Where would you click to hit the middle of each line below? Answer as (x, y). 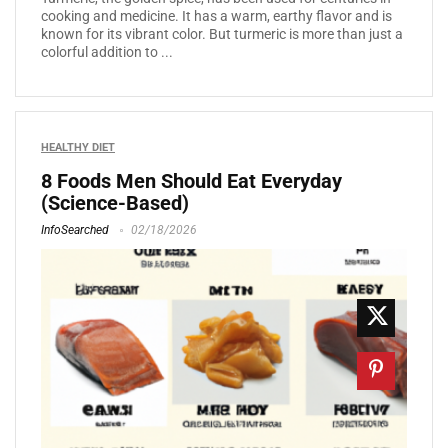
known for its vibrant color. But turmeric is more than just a (222, 33)
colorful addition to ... (107, 51)
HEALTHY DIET (78, 147)
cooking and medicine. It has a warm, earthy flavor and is (216, 15)
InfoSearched (75, 229)
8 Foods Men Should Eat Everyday (191, 180)
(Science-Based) (115, 202)
